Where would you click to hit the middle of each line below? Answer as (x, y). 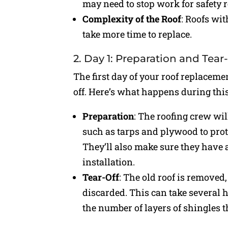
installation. (109, 162)
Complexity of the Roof (132, 19)
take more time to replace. (137, 34)
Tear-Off (101, 177)
